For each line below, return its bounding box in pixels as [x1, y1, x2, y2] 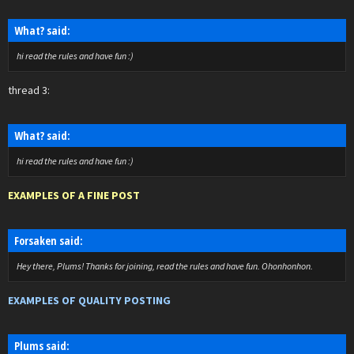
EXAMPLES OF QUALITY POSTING [8, 292, 171, 307]
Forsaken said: [14, 232, 83, 248]
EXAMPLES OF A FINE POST [8, 187, 140, 202]
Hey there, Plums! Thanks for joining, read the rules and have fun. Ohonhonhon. [17, 259, 313, 272]
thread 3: [8, 82, 50, 97]
